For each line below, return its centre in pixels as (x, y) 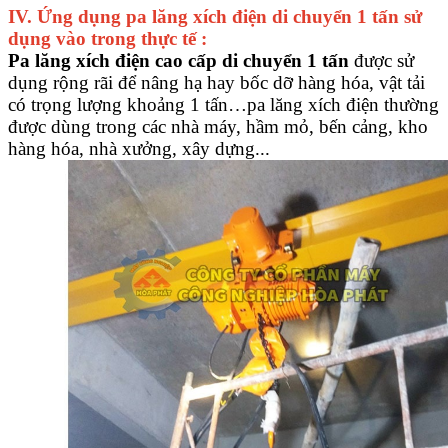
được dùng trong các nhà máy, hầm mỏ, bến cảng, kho (218, 127)
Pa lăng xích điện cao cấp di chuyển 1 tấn (178, 61)
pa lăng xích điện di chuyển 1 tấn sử (271, 17)
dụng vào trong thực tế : (107, 39)
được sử (381, 61)
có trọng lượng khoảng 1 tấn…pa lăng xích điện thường (223, 105)
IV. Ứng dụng (64, 17)
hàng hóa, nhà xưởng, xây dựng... (139, 149)
